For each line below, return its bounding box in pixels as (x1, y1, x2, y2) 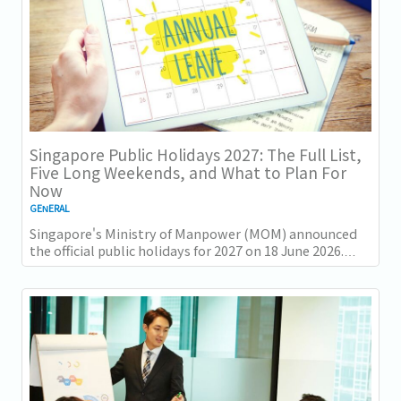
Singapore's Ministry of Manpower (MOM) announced (30, 224, 357, 243)
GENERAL (30, 201, 70, 215)
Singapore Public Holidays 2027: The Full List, (30, 143, 362, 166)
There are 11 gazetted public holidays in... (30, 258, 284, 277)
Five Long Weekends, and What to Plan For (30, 161, 346, 183)
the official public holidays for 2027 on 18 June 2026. (30, 241, 344, 260)
